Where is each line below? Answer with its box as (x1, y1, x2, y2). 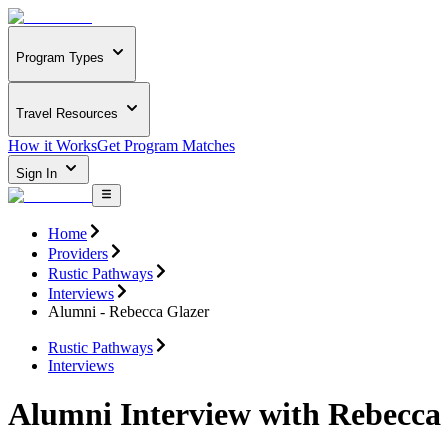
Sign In (16, 166, 61, 182)
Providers (48, 244, 108, 262)
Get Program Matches (97, 137, 235, 155)
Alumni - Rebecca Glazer (48, 302, 209, 320)
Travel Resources (16, 105, 118, 121)
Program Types (16, 50, 104, 66)
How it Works (8, 137, 97, 155)
